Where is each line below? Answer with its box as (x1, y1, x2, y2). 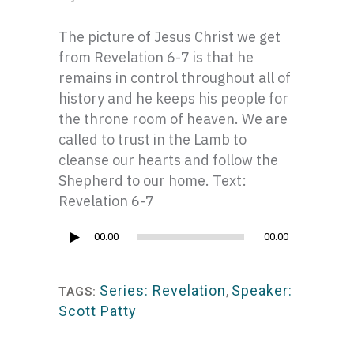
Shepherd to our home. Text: (58, 171, 247, 190)
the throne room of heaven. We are (58, 110, 288, 128)
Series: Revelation (100, 282, 226, 299)
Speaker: (232, 282, 292, 299)
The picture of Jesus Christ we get (58, 28, 281, 46)
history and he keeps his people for (58, 89, 288, 107)
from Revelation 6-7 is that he (58, 48, 254, 66)
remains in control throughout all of (58, 69, 291, 87)
